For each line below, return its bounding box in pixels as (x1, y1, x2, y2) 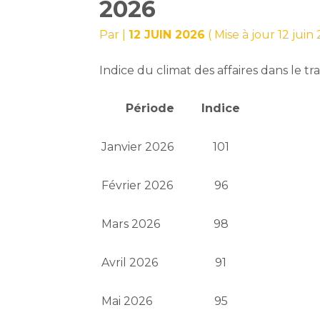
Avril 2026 (101, 256, 159, 270)
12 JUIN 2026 (129, 28, 206, 42)
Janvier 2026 (101, 140, 174, 154)
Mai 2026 (101, 294, 153, 309)
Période (126, 101, 175, 116)
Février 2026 (101, 179, 174, 193)
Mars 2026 (101, 217, 161, 231)
